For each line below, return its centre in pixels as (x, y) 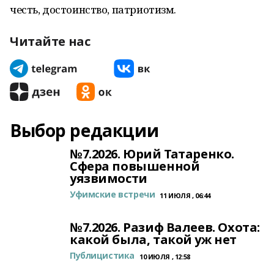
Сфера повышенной (135, 166)
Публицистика (102, 255)
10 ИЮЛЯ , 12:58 (165, 257)
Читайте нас (50, 41)
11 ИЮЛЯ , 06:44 (185, 195)
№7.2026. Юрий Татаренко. (152, 154)
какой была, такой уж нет (153, 239)
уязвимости (109, 178)
